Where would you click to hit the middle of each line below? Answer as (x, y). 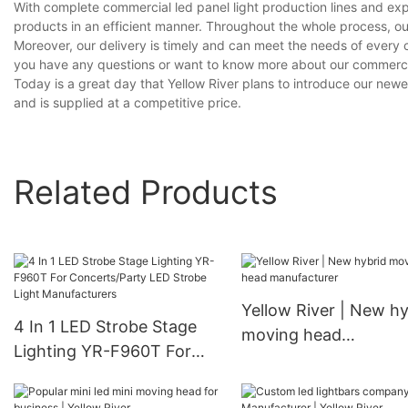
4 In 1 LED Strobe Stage (105, 327)
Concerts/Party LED (91, 376)
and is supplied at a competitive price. (127, 103)
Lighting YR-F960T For (102, 352)
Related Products (146, 192)
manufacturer (293, 360)
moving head (291, 335)
